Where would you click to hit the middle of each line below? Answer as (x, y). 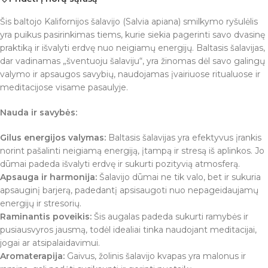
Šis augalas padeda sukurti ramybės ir (170, 217)
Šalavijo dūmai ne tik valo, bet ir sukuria (179, 177)
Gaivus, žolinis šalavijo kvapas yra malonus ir (155, 256)
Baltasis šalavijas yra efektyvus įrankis (184, 138)
